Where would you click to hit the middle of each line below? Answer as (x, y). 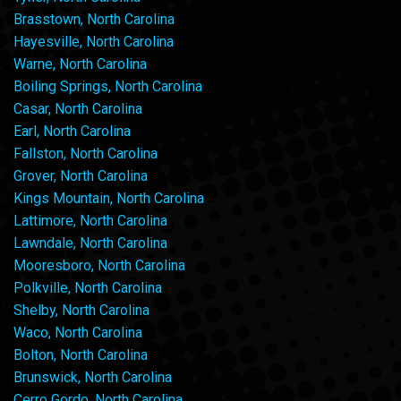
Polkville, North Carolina (88, 288)
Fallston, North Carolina (85, 154)
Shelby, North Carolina (81, 311)
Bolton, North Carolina (81, 355)
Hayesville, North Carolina (94, 42)
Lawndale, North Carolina (90, 243)
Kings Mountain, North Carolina (109, 199)
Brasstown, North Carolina (94, 20)
